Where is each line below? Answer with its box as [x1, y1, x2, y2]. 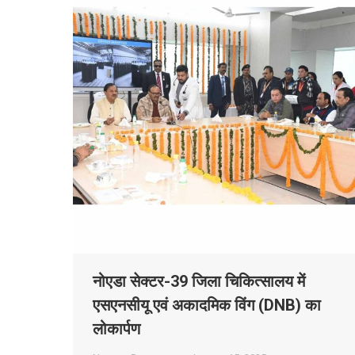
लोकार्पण [93, 319, 140, 338]
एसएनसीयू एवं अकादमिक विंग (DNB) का [93, 296, 321, 315]
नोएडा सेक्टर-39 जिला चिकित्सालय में [93, 272, 305, 291]
